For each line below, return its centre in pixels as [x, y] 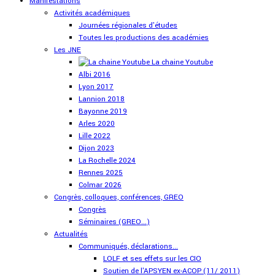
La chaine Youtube [181, 62]
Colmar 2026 [100, 185]
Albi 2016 [95, 74]
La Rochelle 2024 [107, 160]
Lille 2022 [95, 136]
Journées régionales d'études [128, 25]
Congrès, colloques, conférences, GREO [119, 197]
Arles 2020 [97, 123]
